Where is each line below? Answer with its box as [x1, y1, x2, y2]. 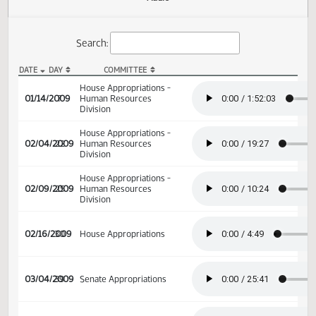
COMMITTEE [115, 108, 164, 119]
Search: [85, 75, 121, 90]
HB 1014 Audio [19, 119, 83, 131]
